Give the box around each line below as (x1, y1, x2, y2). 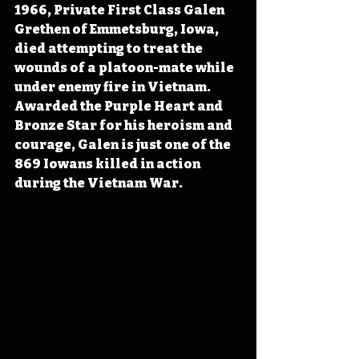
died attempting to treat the (14, 41, 205, 56)
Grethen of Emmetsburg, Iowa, (14, 22, 221, 37)
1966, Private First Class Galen (14, 2, 227, 18)
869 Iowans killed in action (14, 156, 203, 171)
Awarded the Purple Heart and (14, 99, 225, 114)
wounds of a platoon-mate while (14, 60, 236, 75)
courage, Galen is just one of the (14, 137, 233, 152)
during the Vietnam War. (14, 175, 183, 191)
